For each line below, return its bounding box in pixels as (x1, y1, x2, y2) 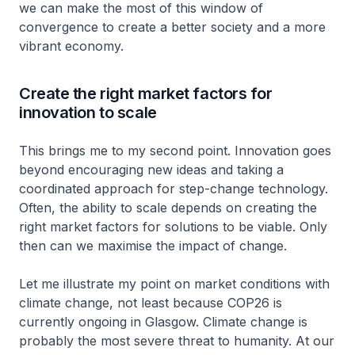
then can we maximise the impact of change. (19, 238, 299, 254)
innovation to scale (19, 103, 168, 123)
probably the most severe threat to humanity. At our (19, 333, 334, 349)
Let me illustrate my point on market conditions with (19, 276, 330, 292)
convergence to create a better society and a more (19, 19, 326, 36)
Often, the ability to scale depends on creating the (19, 200, 317, 216)
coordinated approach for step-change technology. (19, 181, 328, 197)
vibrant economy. (19, 38, 128, 55)
